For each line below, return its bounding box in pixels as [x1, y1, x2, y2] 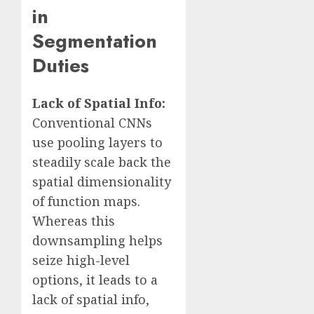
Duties [32, 51, 89, 79]
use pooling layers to [32, 134, 163, 151]
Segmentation [32, 27, 157, 55]
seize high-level [32, 252, 130, 269]
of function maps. [32, 193, 140, 210]
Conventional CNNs [32, 114, 152, 132]
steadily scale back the [32, 153, 171, 171]
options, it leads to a [32, 271, 158, 289]
